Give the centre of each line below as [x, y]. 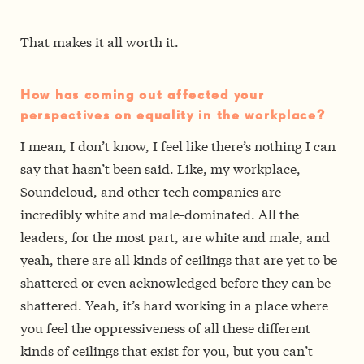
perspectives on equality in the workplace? [173, 116]
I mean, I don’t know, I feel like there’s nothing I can [178, 145]
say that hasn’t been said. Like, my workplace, [160, 168]
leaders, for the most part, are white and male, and [175, 236]
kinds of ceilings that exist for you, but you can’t [167, 350]
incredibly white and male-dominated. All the [160, 214]
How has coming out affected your [143, 96]
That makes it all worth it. [100, 41]
